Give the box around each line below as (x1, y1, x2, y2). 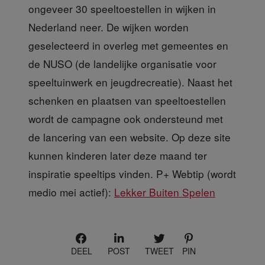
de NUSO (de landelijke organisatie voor (28, 56, 216, 71)
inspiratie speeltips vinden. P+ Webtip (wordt (28, 166, 236, 181)
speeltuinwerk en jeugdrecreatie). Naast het (28, 74, 232, 89)
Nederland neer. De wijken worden (28, 19, 189, 34)
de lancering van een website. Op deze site (28, 129, 231, 144)
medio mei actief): (28, 184, 114, 199)
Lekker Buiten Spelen (114, 184, 215, 199)
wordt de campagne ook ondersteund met (28, 111, 223, 126)
